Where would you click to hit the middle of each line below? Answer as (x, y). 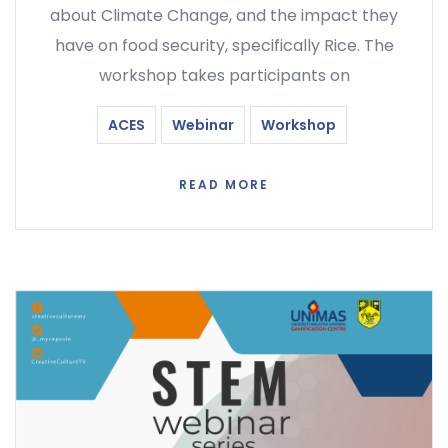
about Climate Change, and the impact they (224, 16)
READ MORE (224, 185)
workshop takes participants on (224, 76)
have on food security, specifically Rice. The (224, 46)
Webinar (202, 125)
